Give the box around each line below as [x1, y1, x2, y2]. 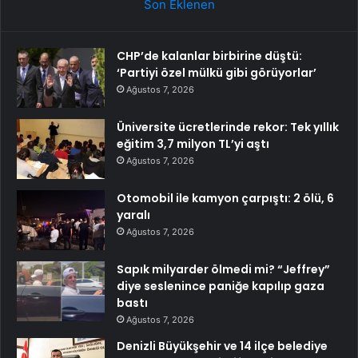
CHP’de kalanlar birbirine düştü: [117, 47, 302, 64]
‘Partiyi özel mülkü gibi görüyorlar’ [117, 64, 316, 81]
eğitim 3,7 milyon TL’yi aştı [117, 135, 269, 152]
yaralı [117, 206, 150, 223]
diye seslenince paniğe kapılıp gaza [117, 277, 324, 294]
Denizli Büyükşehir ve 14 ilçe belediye [117, 337, 328, 354]
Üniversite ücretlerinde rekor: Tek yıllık [117, 118, 339, 135]
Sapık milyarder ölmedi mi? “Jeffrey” [117, 261, 330, 277]
